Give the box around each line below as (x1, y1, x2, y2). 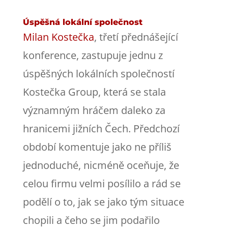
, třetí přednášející (94, 30, 178, 44)
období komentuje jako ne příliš (22, 139, 172, 154)
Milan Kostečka (22, 30, 94, 44)
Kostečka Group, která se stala (22, 84, 166, 99)
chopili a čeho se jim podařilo (22, 213, 160, 227)
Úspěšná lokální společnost (22, 17, 142, 27)
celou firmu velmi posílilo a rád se (22, 176, 181, 190)
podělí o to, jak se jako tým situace (22, 194, 184, 209)
